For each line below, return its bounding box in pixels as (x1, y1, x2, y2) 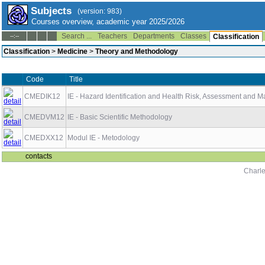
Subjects (31, 5, 72, 17)
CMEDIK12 (24, 92, 60, 101)
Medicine (57, 47, 88, 56)
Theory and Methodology (95, 47, 178, 56)
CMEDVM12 (24, 113, 64, 121)
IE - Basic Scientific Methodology (67, 113, 172, 121)
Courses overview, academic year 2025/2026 (31, 17, 185, 26)
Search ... (62, 32, 92, 40)
